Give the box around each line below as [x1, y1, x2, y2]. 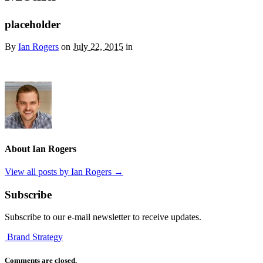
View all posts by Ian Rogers [5, 167, 114, 177]
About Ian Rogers [5, 143, 76, 154]
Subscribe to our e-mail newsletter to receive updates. [5, 212, 201, 222]
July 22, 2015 [73, 42, 123, 52]
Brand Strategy [5, 232, 63, 242]
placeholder [5, 18, 60, 31]
